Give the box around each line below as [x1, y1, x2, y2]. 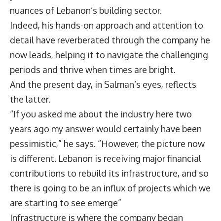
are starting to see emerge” [10, 197, 121, 208]
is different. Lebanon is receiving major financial [10, 152, 201, 164]
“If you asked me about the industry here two [10, 108, 192, 119]
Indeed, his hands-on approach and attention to [10, 19, 203, 31]
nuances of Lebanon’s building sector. [10, 4, 162, 16]
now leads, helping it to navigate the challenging [10, 49, 208, 60]
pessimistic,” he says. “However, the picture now [10, 138, 205, 149]
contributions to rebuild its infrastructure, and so [10, 167, 209, 179]
